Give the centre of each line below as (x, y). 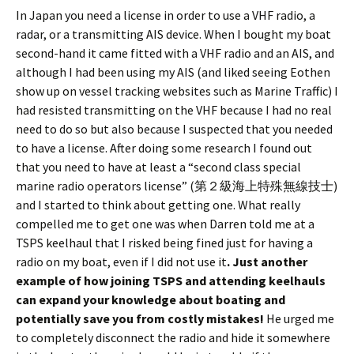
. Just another (267, 261)
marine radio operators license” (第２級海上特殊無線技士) (177, 185)
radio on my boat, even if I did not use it (121, 261)
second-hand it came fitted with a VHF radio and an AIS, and (175, 53)
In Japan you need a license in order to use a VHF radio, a (166, 15)
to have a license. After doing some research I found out (164, 147)
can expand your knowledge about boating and (151, 299)
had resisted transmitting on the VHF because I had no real (174, 109)
